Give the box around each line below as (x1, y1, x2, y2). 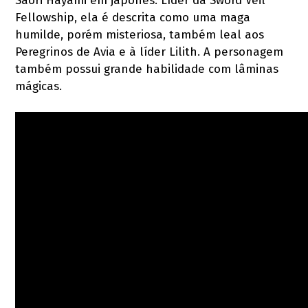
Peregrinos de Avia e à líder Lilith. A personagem (15, 44, 284, 59)
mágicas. (15, 78, 63, 93)
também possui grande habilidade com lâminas (15, 61, 279, 76)
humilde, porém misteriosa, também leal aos (15, 27, 265, 42)
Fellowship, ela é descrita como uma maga (15, 10, 251, 25)
